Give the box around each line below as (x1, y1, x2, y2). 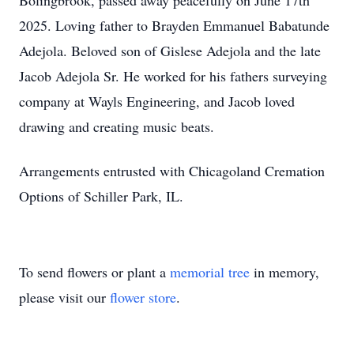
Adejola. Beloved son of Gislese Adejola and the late (19, 41, 321, 60)
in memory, (250, 262, 319, 281)
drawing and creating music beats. (19, 117, 219, 136)
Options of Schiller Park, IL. (19, 186, 183, 205)
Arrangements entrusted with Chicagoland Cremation (19, 161, 325, 180)
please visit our (19, 288, 110, 307)
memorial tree (170, 262, 250, 281)
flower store (110, 288, 176, 307)
